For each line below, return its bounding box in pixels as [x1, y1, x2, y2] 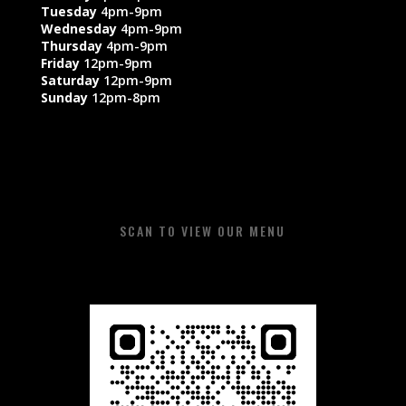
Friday [40, 53, 83, 72]
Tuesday [40, 2, 97, 20]
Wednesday [40, 19, 121, 37]
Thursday [40, 36, 106, 54]
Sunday [40, 88, 88, 106]
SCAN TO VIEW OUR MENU [120, 220, 286, 240]
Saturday [40, 71, 100, 89]
